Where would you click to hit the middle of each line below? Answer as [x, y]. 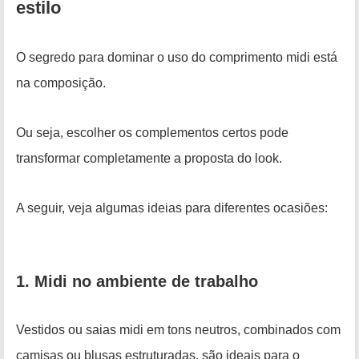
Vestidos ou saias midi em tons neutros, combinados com [178, 330]
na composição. [61, 83]
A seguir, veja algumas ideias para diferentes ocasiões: [172, 208]
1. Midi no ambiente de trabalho [137, 282]
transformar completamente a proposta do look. [149, 159]
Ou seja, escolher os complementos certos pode [152, 133]
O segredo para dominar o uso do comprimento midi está [177, 58]
